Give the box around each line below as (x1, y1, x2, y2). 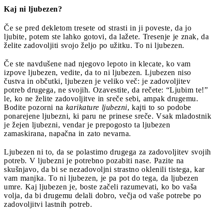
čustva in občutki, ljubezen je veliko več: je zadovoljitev (4, 77, 190, 86)
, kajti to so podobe (127, 103, 191, 112)
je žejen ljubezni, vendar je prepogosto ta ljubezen (4, 121, 170, 129)
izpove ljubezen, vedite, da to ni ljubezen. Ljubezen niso (4, 68, 191, 77)
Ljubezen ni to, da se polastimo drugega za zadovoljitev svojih (4, 148, 211, 156)
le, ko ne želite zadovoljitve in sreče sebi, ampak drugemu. (4, 94, 198, 103)
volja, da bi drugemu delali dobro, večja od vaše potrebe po (4, 191, 201, 200)
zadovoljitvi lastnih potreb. (4, 200, 92, 209)
